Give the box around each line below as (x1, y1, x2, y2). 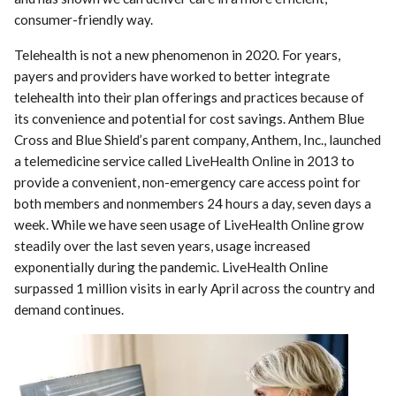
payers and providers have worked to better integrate (14, 67, 331, 84)
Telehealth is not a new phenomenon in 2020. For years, (14, 46, 341, 63)
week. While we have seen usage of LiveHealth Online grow (14, 216, 365, 232)
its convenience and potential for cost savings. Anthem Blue (14, 110, 365, 126)
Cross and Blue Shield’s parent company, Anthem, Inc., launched (14, 131, 382, 148)
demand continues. (14, 301, 125, 317)
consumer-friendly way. (14, 11, 154, 27)
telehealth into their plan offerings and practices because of (14, 88, 365, 105)
